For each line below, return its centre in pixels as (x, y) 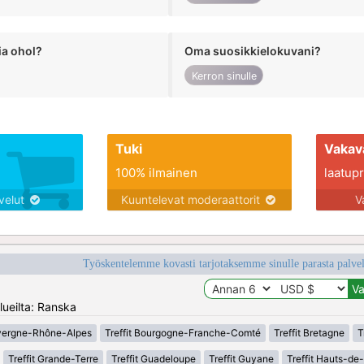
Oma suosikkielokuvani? (253, 50)
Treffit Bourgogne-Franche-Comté (182, 333)
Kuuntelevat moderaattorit (192, 200)
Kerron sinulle (224, 76)
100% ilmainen (156, 173)
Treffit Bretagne (309, 333)
